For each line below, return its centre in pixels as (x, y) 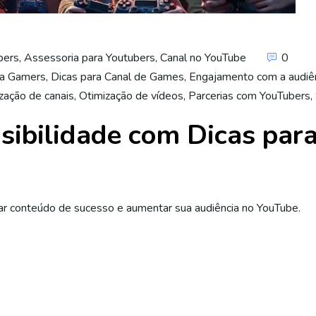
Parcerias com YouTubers (249, 96)
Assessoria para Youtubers (90, 58)
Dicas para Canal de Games (117, 77)
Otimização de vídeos (131, 96)
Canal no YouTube (203, 58)
